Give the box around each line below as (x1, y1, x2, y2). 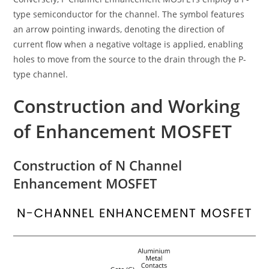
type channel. (13, 68, 68, 80)
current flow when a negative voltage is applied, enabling (13, 38, 244, 50)
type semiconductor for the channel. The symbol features (13, 8, 245, 20)
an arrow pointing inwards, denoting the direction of (13, 23, 225, 35)
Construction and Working (13, 94, 241, 119)
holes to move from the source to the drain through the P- (13, 53, 247, 65)
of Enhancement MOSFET (13, 119, 232, 144)
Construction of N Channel (13, 156, 183, 175)
